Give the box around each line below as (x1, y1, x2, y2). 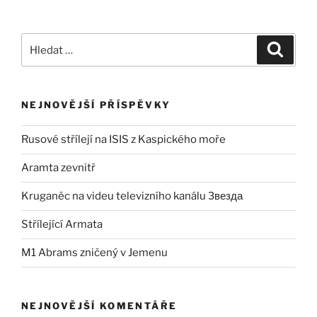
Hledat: (21, 35, 58, 48)
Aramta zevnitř (21, 161, 96, 175)
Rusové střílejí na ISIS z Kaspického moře (21, 133, 226, 146)
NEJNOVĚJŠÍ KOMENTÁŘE (21, 299, 178, 311)
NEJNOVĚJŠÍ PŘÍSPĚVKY (21, 99, 171, 111)
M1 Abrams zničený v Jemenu (21, 246, 168, 260)
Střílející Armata (21, 218, 103, 231)
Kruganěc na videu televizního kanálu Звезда (21, 190, 243, 203)
